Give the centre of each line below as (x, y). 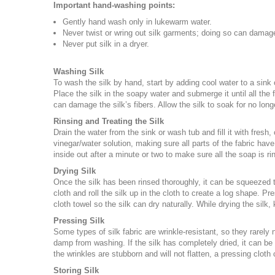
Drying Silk (75, 171)
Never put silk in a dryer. (106, 44)
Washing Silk (79, 72)
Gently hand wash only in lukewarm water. (137, 22)
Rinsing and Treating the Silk (109, 121)
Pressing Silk (79, 221)
